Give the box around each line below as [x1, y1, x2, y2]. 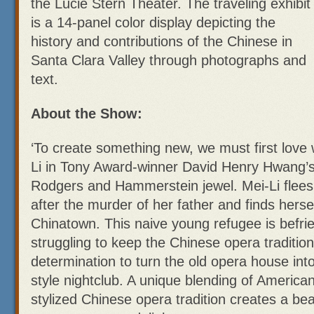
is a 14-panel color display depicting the [31, 15, 275, 30]
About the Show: [31, 106, 142, 121]
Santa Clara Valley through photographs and [31, 53, 306, 68]
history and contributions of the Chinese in [31, 34, 292, 49]
